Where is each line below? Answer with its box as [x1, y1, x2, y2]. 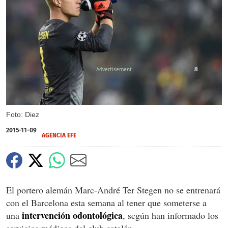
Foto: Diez [6, 110, 39, 119]
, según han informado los [123, 209, 218, 221]
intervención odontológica [22, 208, 123, 222]
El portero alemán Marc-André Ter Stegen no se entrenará [6, 183, 220, 196]
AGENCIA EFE [42, 131, 76, 139]
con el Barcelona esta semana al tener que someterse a [6, 196, 207, 209]
